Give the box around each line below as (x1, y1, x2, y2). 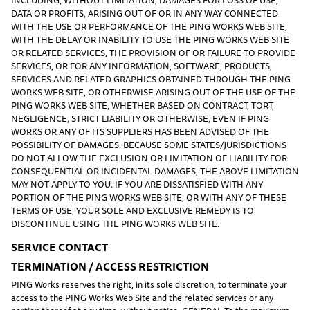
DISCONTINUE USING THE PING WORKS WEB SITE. (11, 216, 219, 230)
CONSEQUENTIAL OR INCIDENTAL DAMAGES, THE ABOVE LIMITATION (11, 163, 299, 178)
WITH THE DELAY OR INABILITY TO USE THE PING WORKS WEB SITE (11, 32, 289, 46)
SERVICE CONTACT (11, 238, 108, 255)
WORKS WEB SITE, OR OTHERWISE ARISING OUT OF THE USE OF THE (11, 84, 295, 99)
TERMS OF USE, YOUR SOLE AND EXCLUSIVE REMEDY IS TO (11, 203, 254, 217)
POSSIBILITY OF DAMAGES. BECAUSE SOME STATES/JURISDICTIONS (11, 137, 286, 152)
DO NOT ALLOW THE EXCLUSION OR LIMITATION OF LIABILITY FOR (11, 150, 287, 165)
